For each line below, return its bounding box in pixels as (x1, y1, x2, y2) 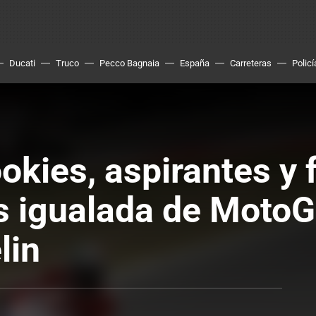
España (180, 58, 209, 68)
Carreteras (230, 58, 272, 68)
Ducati (9, 58, 35, 68)
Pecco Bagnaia (99, 58, 159, 68)
